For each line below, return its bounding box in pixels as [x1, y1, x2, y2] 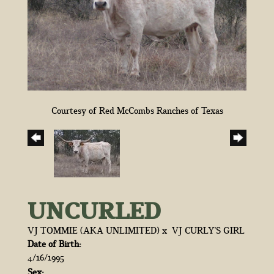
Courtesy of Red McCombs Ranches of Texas [51, 103, 223, 117]
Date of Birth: [28, 237, 81, 250]
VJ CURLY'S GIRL [172, 223, 245, 237]
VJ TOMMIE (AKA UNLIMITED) [28, 223, 160, 237]
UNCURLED [28, 193, 161, 228]
